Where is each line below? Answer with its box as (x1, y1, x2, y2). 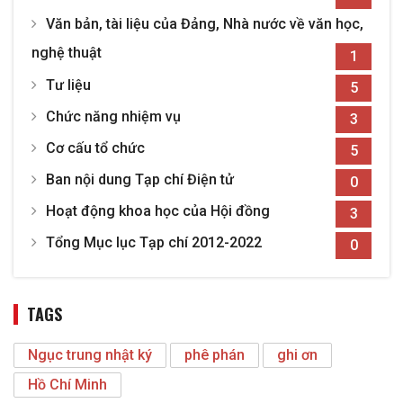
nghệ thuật (31, 44, 102, 62)
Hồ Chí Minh (28, 376, 107, 394)
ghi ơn (277, 346, 318, 364)
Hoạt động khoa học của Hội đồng (46, 202, 270, 220)
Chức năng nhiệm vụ (46, 108, 181, 126)
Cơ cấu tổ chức (46, 139, 145, 157)
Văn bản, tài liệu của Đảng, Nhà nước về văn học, (46, 15, 363, 33)
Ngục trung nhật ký (28, 346, 152, 364)
